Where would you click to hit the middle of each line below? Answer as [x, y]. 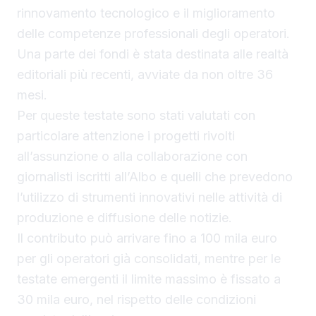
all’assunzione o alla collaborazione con [132, 157]
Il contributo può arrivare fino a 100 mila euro [147, 238]
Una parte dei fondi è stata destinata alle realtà [153, 54]
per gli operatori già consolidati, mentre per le [149, 259]
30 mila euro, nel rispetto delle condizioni [136, 300]
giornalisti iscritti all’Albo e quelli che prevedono [155, 177]
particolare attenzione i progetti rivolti [126, 136]
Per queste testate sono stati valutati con [136, 116]
